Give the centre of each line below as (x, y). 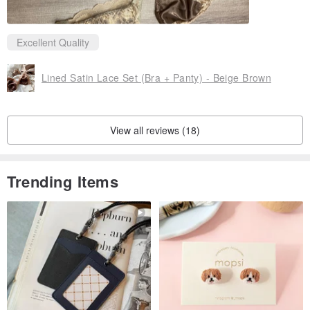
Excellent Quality (53, 42)
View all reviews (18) (155, 130)
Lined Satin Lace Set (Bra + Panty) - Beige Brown (156, 78)
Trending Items (63, 181)
